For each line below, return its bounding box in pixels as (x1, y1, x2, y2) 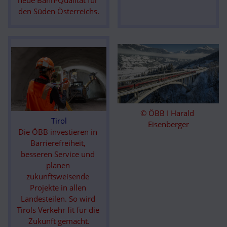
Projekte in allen (29, 182, 86, 193)
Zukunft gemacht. (28, 215, 90, 226)
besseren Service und (21, 148, 95, 159)
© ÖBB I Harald (140, 107, 194, 118)
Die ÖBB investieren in (18, 126, 97, 137)
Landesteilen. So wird (20, 193, 95, 204)
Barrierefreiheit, (30, 137, 86, 148)
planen (46, 160, 70, 170)
